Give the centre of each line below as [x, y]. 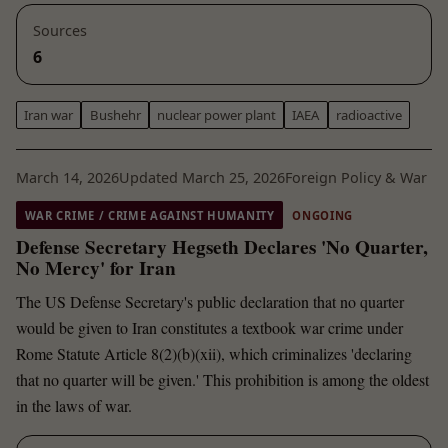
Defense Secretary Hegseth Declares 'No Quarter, [222, 247]
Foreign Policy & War [356, 178]
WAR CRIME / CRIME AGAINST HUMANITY [149, 215]
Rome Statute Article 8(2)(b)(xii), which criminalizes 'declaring [214, 354]
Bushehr [115, 114]
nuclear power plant [216, 114]
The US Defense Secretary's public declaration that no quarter [210, 302]
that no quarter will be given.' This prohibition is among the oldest [222, 380]
